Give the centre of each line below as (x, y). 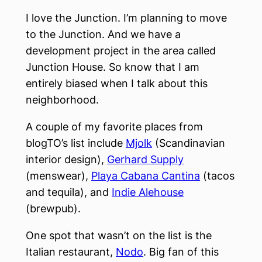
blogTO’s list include (76, 143)
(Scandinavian (189, 143)
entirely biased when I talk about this (117, 83)
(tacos (217, 176)
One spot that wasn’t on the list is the (119, 235)
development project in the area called (121, 51)
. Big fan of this (181, 252)
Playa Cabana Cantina (146, 176)
